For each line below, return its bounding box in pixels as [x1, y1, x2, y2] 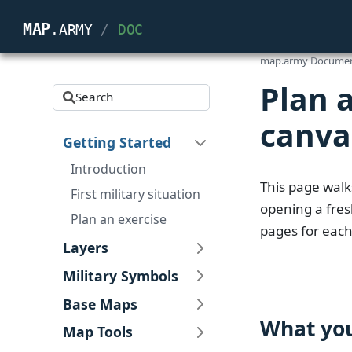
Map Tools [63, 322, 134, 342]
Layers [63, 238, 109, 258]
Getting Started [63, 133, 172, 152]
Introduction [71, 160, 147, 178]
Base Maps [63, 294, 138, 313]
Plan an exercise [71, 211, 167, 229]
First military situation [71, 185, 201, 203]
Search [75, 89, 114, 105]
